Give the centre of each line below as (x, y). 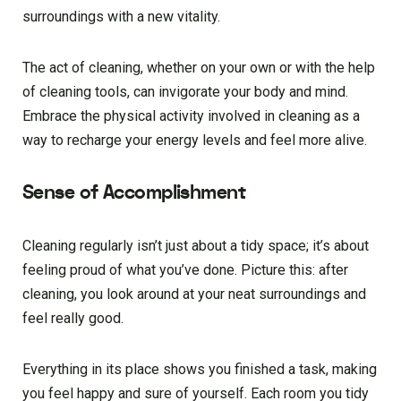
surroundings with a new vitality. (121, 17)
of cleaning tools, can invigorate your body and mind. (185, 92)
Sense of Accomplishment (134, 193)
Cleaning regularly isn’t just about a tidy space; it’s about (196, 246)
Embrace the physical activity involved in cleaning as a (191, 116)
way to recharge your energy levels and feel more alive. (195, 141)
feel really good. (73, 319)
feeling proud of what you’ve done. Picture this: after (185, 270)
